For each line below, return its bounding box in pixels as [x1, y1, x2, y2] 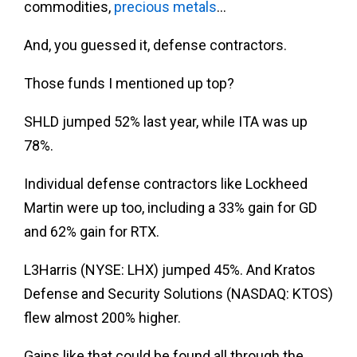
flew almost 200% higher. [24, 308, 181, 326]
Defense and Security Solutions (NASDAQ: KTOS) [24, 284, 333, 302]
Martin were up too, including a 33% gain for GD [24, 198, 317, 216]
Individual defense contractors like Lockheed [24, 175, 308, 192]
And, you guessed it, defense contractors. [24, 36, 287, 53]
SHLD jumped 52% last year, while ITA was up [24, 112, 308, 130]
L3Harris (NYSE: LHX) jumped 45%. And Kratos [24, 261, 316, 278]
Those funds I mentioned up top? [24, 74, 234, 92]
